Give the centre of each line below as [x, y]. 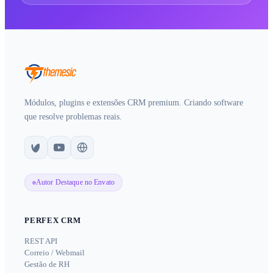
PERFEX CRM [53, 220]
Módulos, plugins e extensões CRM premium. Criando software [134, 103]
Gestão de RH [47, 264]
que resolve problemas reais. [73, 117]
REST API [41, 241]
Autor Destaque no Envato [75, 183]
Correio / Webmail [55, 252]
